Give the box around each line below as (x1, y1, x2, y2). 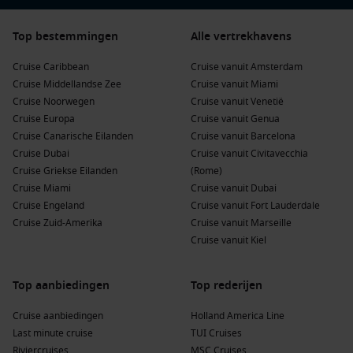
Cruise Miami (13, 181, 71, 195)
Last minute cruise (13, 326, 93, 340)
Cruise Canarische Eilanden (13, 129, 133, 143)
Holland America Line (191, 309, 284, 323)
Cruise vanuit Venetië (191, 95, 284, 109)
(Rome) (191, 164, 222, 178)
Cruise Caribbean (13, 60, 89, 74)
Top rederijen (191, 277, 262, 294)
